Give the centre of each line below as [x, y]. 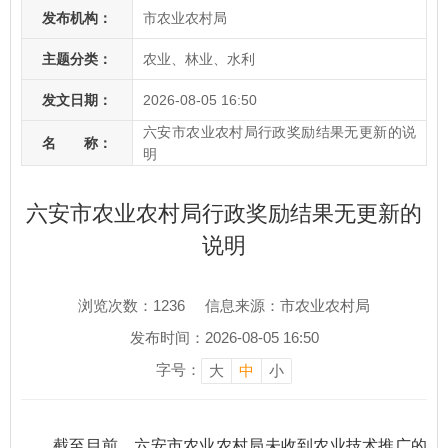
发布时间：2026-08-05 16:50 [224, 338]
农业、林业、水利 [199, 59]
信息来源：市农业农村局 [287, 306]
